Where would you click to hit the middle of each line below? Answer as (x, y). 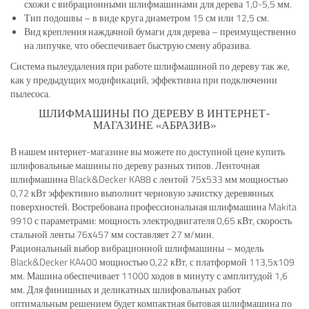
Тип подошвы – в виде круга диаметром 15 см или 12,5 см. (147, 18)
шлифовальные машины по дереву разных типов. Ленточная (135, 165)
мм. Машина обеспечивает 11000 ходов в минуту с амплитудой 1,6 (149, 276)
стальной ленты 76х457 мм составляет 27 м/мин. (113, 234)
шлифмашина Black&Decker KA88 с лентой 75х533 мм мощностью (149, 179)
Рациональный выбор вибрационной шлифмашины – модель (137, 248)
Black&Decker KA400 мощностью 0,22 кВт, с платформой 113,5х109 (152, 262)
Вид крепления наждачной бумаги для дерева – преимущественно (160, 31)
